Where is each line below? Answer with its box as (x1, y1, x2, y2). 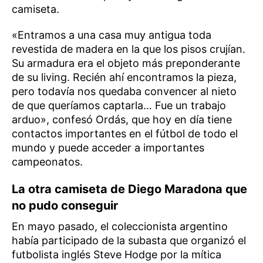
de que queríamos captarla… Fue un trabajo (12, 99, 226, 112)
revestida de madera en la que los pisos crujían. (12, 42, 245, 55)
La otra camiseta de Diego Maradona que (12, 181, 247, 196)
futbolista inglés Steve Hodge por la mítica (12, 248, 221, 261)
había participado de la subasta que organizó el (12, 234, 246, 247)
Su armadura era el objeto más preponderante (12, 56, 240, 69)
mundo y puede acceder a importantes (12, 141, 204, 154)
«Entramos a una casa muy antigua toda (12, 28, 211, 41)
